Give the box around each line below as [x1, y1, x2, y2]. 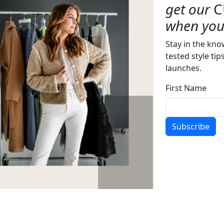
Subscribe [172, 121, 209, 132]
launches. [165, 62, 201, 74]
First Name [165, 82, 206, 94]
